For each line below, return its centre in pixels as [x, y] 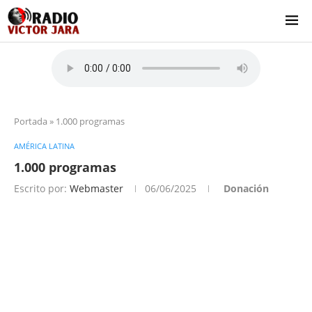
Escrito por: [42, 188]
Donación [246, 188]
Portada [31, 121]
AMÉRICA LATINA [44, 146]
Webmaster [96, 188]
